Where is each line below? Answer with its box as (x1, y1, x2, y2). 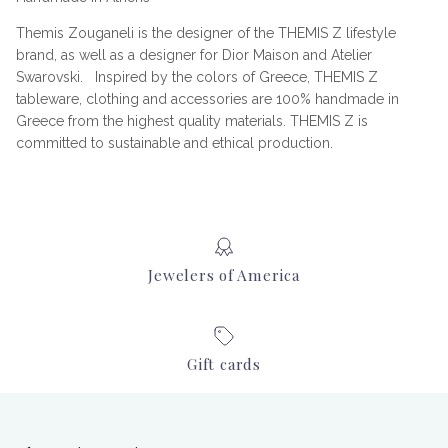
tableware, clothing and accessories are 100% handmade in (16, 91, 399, 108)
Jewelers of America (148, 263, 300, 285)
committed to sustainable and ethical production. (16, 135, 333, 152)
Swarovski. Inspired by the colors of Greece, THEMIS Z (16, 69, 378, 86)
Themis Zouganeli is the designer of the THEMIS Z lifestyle (16, 25, 396, 42)
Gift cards (187, 353, 261, 375)
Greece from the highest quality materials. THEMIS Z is (16, 113, 368, 130)
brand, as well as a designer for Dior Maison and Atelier (16, 47, 372, 64)
